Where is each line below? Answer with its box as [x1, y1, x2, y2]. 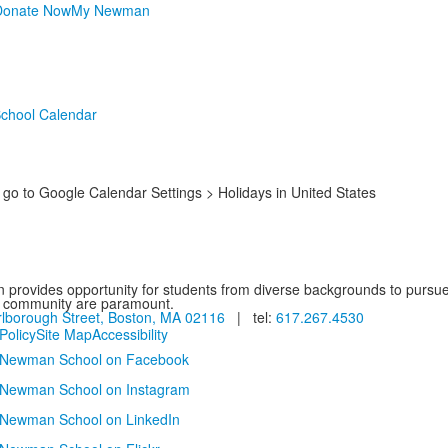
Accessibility [91, 324, 168, 344]
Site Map [35, 324, 92, 344]
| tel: [224, 307, 276, 327]
